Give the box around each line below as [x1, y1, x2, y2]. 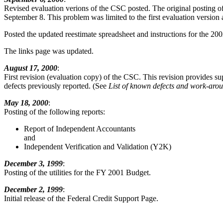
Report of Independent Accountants [24, 124, 135, 133]
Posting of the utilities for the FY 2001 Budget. [4, 168, 151, 177]
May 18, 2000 [4, 99, 48, 107]
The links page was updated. [4, 47, 94, 55]
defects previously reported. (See [4, 82, 109, 90]
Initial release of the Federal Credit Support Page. [4, 194, 158, 203]
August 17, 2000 [4, 64, 57, 72]
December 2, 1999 [4, 185, 63, 194]
